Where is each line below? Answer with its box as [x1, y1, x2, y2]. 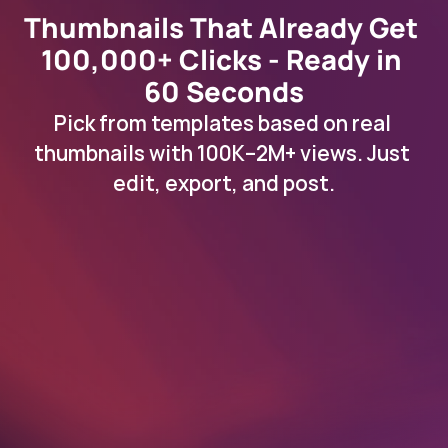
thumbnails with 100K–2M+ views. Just [34, 139, 410, 167]
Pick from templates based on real [53, 109, 391, 137]
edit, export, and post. [113, 169, 335, 197]
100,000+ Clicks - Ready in [40, 41, 402, 78]
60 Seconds [144, 73, 304, 110]
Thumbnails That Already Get [24, 9, 418, 46]
